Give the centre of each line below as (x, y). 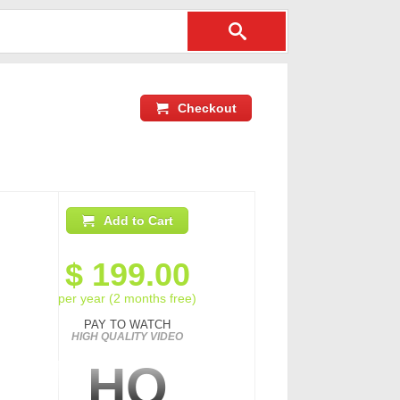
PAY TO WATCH (127, 325)
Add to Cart (138, 221)
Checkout (207, 108)
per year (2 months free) (127, 298)
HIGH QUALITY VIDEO (127, 337)
